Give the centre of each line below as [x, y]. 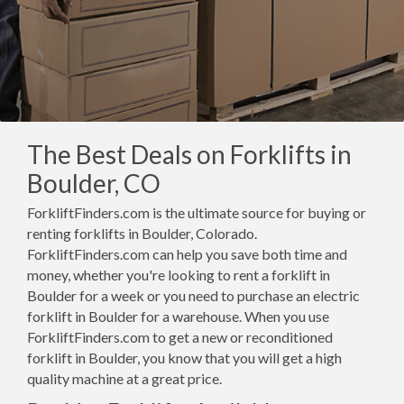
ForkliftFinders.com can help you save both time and [187, 254]
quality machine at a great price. [124, 378]
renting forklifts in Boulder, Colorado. [142, 233]
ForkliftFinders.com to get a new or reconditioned [180, 337]
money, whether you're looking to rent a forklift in [179, 275]
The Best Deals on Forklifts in [189, 154]
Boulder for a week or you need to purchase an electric [193, 295]
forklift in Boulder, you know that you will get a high [184, 358]
